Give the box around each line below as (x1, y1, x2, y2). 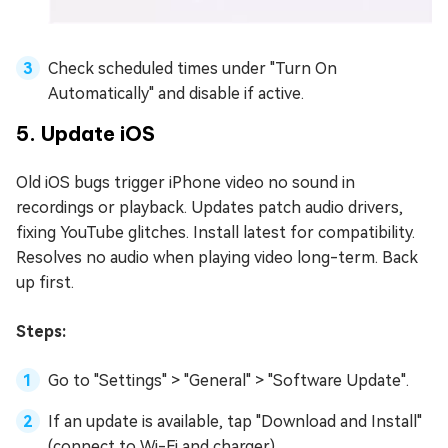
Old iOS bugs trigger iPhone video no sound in (16, 173, 355, 193)
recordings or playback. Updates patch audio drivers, (16, 198, 403, 218)
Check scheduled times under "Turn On (48, 59, 337, 79)
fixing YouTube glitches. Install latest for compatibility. (16, 223, 415, 243)
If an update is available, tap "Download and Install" (48, 412, 422, 432)
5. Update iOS (16, 121, 155, 147)
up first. (16, 273, 74, 293)
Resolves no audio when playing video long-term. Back (16, 248, 418, 268)
